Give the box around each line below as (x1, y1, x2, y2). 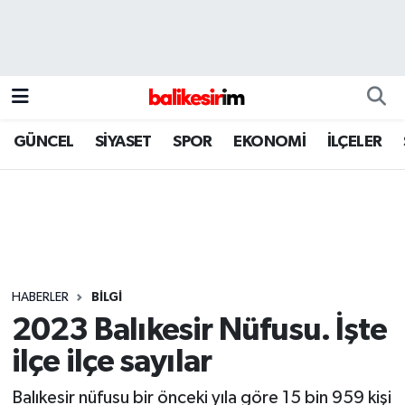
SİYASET (94, 133, 152, 150)
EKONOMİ (233, 133, 306, 150)
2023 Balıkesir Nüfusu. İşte (11, 315, 388, 347)
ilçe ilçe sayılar (11, 346, 212, 379)
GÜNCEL (14, 133, 74, 150)
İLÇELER (326, 133, 382, 150)
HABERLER (11, 290, 69, 304)
